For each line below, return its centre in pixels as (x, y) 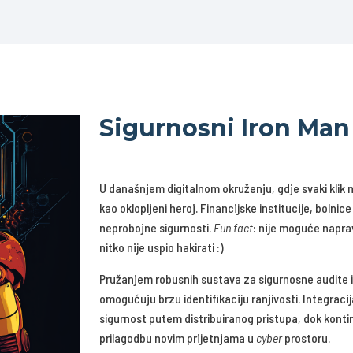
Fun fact (233, 227)
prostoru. (308, 338)
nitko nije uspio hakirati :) (161, 247)
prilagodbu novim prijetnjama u (177, 338)
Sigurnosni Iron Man (224, 128)
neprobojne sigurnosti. (156, 227)
